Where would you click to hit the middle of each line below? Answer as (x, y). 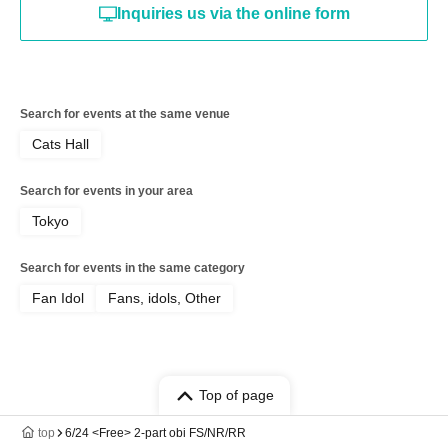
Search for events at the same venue (125, 114)
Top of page (236, 395)
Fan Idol (58, 298)
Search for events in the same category (132, 268)
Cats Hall (60, 144)
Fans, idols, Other (164, 298)
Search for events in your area (106, 191)
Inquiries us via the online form (233, 13)
